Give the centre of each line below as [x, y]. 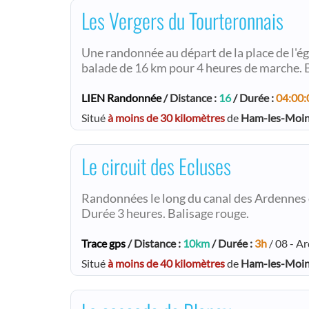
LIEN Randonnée [121, 97]
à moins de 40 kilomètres [166, 263]
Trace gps [103, 243]
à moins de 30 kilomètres [166, 117]
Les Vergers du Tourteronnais [182, 20]
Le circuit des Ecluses [156, 166]
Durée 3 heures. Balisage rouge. [165, 213]
